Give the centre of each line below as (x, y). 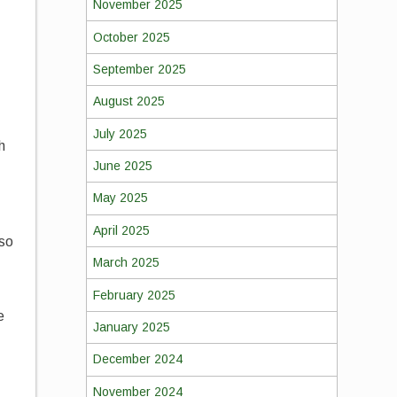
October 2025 (131, 37)
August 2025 (128, 101)
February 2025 (134, 295)
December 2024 (137, 359)
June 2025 (122, 166)
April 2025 (121, 230)
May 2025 (120, 198)
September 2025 (139, 69)
